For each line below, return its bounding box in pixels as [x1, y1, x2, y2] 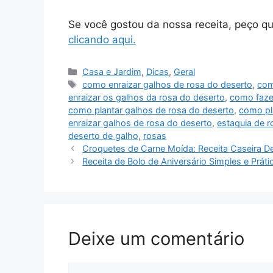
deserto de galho [68, 130, 138, 141]
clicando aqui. [68, 33, 136, 46]
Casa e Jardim [82, 66, 142, 77]
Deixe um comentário [68, 227, 244, 249]
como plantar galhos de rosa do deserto [68, 104, 234, 115]
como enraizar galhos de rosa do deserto [82, 79, 253, 90]
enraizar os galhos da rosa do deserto [68, 91, 225, 102]
